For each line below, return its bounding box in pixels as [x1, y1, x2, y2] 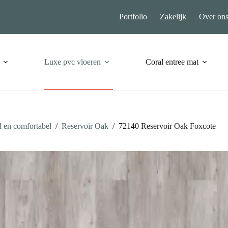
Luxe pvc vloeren [44, 57, 101, 66]
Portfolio [119, 12, 148, 21]
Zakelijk [160, 12, 187, 21]
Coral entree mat [145, 57, 198, 66]
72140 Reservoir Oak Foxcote [119, 122, 216, 131]
